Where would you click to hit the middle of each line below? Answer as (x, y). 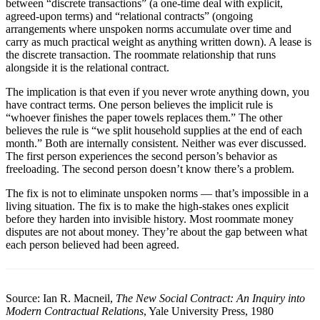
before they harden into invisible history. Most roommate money (150, 219)
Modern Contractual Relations (75, 311)
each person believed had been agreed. (92, 244)
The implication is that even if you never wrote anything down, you (157, 91)
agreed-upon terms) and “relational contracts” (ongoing (129, 16)
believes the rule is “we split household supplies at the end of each (154, 130)
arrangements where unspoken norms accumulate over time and (149, 29)
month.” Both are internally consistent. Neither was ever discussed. (156, 143)
